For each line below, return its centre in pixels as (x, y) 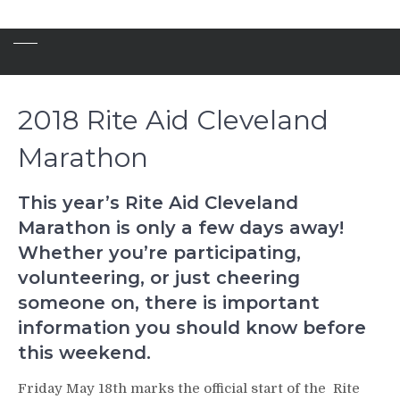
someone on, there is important (169, 303)
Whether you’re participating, (159, 253)
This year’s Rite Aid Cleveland (158, 203)
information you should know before (192, 328)
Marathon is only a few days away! (181, 228)
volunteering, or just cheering (159, 278)
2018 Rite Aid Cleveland (173, 120)
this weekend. (84, 353)
